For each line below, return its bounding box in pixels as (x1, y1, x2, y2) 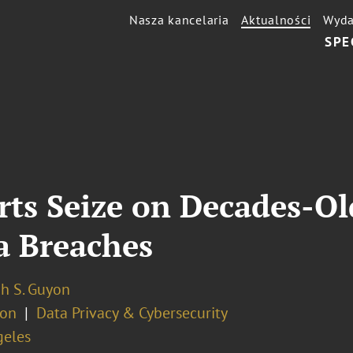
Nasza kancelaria (129, 12, 229, 28)
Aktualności (241, 12, 311, 28)
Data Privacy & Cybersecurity (35, 303, 228, 323)
